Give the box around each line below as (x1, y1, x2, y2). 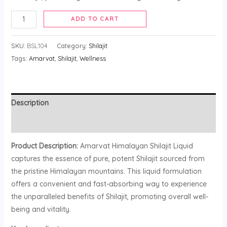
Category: (56, 41, 89, 50)
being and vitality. (11, 204, 71, 214)
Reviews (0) (11, 118, 51, 127)
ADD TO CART (71, 15, 120, 22)
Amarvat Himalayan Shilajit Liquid (78, 141, 193, 150)
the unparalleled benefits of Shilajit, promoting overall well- (11, 192, 208, 201)
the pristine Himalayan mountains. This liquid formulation (11, 166, 202, 176)
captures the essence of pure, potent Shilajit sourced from (11, 154, 205, 163)
